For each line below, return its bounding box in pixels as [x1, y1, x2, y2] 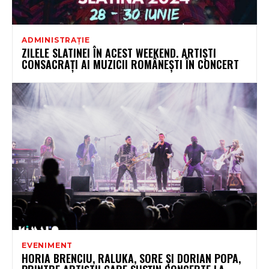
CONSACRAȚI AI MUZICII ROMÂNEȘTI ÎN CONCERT [22, 56, 239, 72]
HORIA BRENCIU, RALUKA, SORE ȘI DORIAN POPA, [22, 250, 241, 266]
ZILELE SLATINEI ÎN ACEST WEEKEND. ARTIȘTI [22, 44, 216, 61]
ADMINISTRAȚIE [22, 35, 90, 44]
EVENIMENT [22, 240, 73, 250]
